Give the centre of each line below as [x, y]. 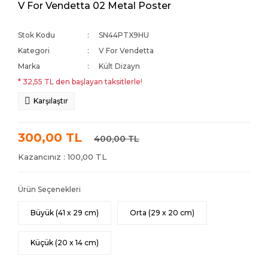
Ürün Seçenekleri [49, 189]
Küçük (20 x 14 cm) [65, 243]
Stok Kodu [36, 35]
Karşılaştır [51, 101]
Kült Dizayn [120, 66]
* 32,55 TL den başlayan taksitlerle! [80, 82]
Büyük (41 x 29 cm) [65, 213]
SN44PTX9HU [124, 35]
